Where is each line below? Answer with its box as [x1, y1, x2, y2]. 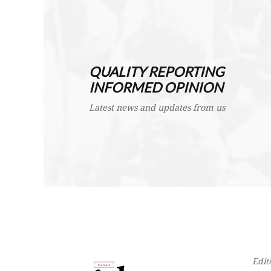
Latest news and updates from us [89, 103, 225, 113]
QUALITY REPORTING [89, 64, 224, 80]
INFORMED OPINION [89, 79, 223, 96]
